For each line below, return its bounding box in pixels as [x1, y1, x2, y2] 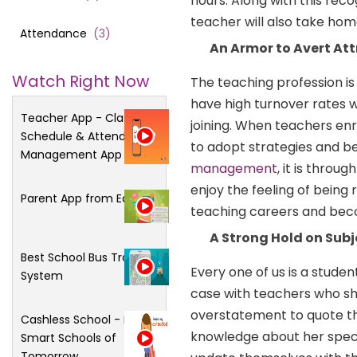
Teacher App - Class [21, 109, 138, 126]
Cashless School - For [21, 312, 140, 328]
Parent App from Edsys [21, 190, 147, 206]
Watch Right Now [12, 69, 149, 92]
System [21, 268, 63, 284]
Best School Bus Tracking [21, 249, 159, 266]
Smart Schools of [21, 330, 116, 347]
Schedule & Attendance [21, 127, 155, 144]
